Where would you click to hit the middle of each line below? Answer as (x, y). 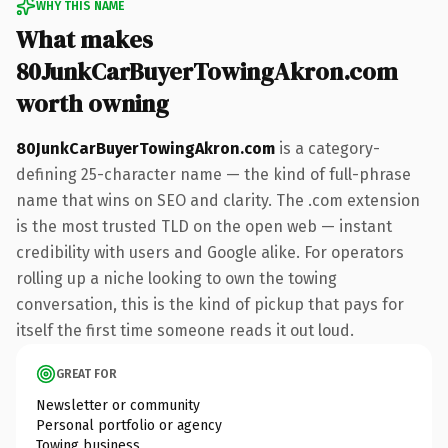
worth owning (92, 103)
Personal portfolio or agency (129, 425)
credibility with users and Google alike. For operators (210, 252)
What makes (84, 39)
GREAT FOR (86, 373)
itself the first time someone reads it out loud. (185, 330)
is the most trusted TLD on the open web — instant (204, 226)
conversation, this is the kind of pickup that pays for (210, 304)
